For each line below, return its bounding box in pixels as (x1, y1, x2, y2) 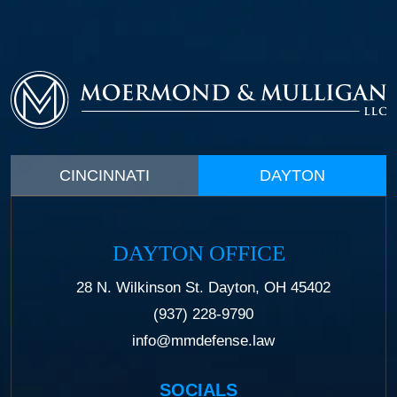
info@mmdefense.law (131, 332, 275, 350)
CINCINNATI (59, 167, 150, 185)
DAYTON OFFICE (112, 241, 285, 266)
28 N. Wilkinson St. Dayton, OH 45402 (75, 279, 331, 297)
